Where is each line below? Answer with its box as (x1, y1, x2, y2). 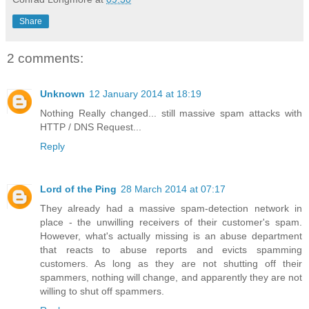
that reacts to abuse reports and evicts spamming (40, 244, 302, 256)
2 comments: (7, 51, 83, 66)
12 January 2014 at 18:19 (89, 88, 201, 100)
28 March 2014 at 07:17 (121, 183, 226, 195)
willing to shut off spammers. (40, 286, 164, 297)
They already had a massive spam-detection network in (40, 203, 302, 215)
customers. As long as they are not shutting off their (40, 258, 302, 270)
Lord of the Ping (40, 183, 117, 195)
